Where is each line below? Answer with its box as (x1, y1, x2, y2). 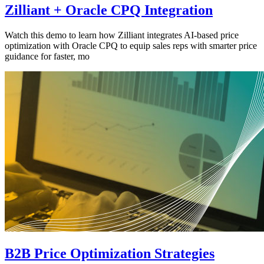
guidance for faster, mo (5, 51, 90, 61)
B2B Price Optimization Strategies (5, 245, 214, 261)
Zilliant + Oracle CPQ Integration (5, 2, 213, 18)
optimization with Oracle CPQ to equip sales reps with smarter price (5, 40, 257, 51)
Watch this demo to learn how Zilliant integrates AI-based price (5, 29, 239, 40)
